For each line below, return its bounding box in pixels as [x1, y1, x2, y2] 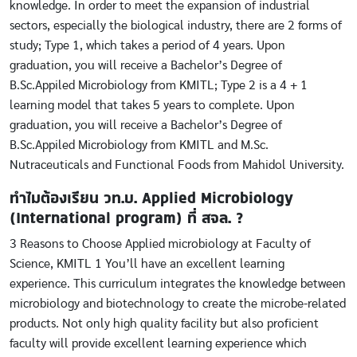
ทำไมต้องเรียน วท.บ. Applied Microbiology [10, 188, 293, 207]
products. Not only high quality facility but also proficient [10, 317, 319, 330]
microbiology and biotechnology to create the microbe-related [10, 297, 346, 310]
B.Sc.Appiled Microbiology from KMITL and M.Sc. [10, 139, 269, 151]
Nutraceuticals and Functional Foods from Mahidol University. [10, 159, 344, 171]
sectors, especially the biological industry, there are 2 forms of [10, 19, 342, 32]
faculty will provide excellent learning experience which [10, 337, 307, 350]
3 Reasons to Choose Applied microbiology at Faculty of [10, 237, 311, 250]
